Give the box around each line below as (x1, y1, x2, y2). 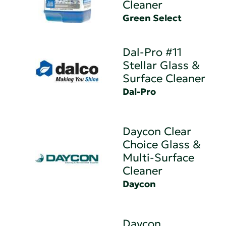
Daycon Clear (123, 124, 192, 138)
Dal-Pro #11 (123, 45, 182, 59)
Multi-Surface (123, 150, 195, 164)
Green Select (123, 12, 182, 24)
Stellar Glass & (123, 58, 200, 72)
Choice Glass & (123, 137, 201, 151)
